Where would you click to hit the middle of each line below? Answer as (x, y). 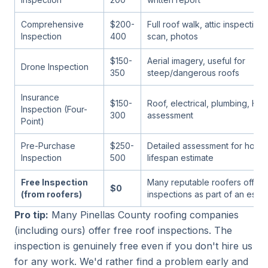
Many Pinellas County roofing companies (144, 215)
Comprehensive (52, 24)
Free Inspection (54, 182)
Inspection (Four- (54, 109)
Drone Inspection (55, 67)
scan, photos (173, 36)
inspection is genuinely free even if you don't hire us (133, 246)
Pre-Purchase (48, 146)
